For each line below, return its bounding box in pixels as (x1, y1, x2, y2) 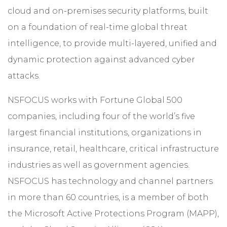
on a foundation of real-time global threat (8, 22, 187, 32)
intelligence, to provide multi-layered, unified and (8, 39, 217, 49)
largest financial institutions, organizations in (8, 128, 202, 138)
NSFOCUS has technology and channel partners (8, 176, 213, 186)
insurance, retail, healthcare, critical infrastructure (8, 144, 219, 154)
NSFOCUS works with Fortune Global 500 (8, 95, 182, 105)
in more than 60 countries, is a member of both (8, 193, 209, 203)
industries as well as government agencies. (8, 160, 190, 170)
